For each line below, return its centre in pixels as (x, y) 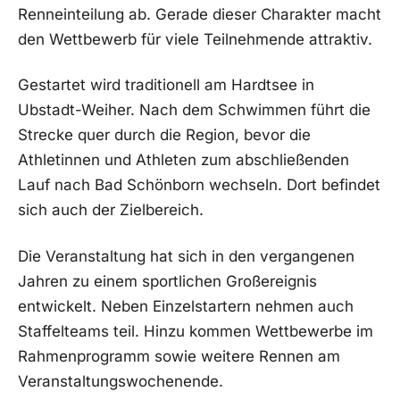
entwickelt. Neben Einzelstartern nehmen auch (186, 307)
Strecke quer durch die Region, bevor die (164, 135)
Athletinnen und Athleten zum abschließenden (183, 160)
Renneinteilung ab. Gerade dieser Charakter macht (200, 14)
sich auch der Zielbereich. (111, 210)
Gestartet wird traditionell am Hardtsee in (166, 85)
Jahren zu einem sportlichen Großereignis (167, 282)
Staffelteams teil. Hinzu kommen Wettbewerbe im (196, 332)
